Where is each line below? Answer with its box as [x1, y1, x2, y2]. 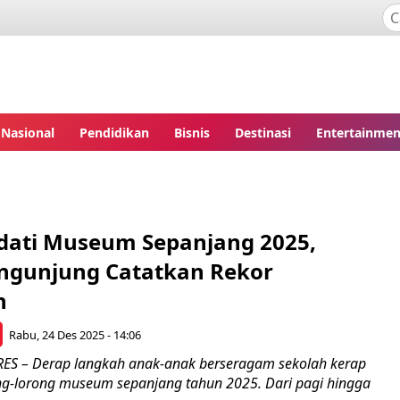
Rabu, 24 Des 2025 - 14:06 [9, 326, 142, 343]
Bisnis [174, 123, 210, 141]
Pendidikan [79, 123, 149, 141]
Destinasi [235, 123, 291, 141]
